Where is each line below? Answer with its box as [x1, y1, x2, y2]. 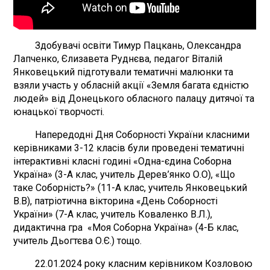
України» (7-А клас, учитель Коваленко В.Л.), [13, 208, 213, 220]
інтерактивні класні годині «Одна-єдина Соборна [13, 155, 232, 167]
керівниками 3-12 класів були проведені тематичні [13, 142, 245, 154]
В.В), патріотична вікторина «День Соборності [13, 195, 218, 207]
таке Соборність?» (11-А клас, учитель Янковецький [13, 181, 248, 193]
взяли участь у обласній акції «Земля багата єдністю [13, 79, 250, 91]
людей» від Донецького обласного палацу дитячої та [13, 92, 255, 104]
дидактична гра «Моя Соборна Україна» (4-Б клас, [13, 221, 239, 233]
